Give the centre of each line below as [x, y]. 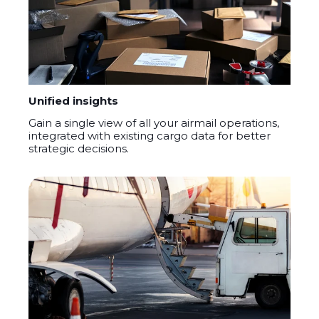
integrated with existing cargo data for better [150, 136]
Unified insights [73, 101]
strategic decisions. [79, 149]
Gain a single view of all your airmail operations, [154, 123]
